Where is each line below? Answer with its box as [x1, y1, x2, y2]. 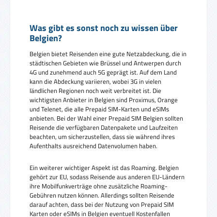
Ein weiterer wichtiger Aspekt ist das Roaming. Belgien [30, 162, 179, 172]
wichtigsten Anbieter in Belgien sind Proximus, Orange [30, 95, 178, 105]
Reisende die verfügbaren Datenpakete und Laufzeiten [30, 123, 178, 133]
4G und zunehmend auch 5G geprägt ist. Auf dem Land [30, 67, 177, 77]
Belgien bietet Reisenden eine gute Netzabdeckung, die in [30, 49, 186, 59]
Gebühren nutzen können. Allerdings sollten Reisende [30, 190, 174, 200]
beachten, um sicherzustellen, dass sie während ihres [30, 132, 175, 142]
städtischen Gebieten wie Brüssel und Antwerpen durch [30, 58, 181, 68]
